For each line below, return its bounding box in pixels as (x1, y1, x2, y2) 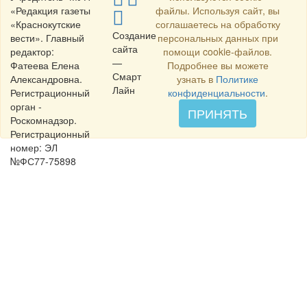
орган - (10, 99, 42, 114)
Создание (112, 28, 157, 42)
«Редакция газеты (10, 3, 90, 18)
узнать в (177, 72, 217, 86)
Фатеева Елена (10, 58, 79, 73)
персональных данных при (157, 31, 278, 45)
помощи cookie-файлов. (163, 45, 273, 59)
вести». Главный (10, 31, 84, 45)
